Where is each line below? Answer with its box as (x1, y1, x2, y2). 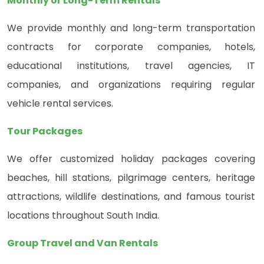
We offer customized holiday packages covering (7, 152, 255, 166)
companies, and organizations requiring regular (7, 78, 255, 92)
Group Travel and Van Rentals (7, 236, 158, 250)
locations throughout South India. (7, 209, 159, 223)
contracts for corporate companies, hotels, (7, 40, 255, 54)
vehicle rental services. (7, 97, 113, 111)
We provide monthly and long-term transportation (7, 21, 255, 35)
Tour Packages (7, 124, 82, 138)
